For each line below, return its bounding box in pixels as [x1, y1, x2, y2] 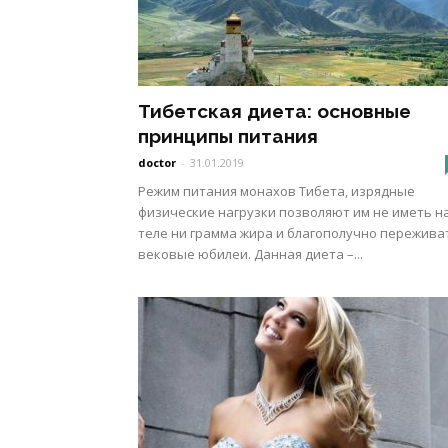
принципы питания [138, 125, 318, 147]
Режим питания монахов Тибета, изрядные [138, 182, 415, 200]
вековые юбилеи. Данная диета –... [138, 245, 363, 263]
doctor [138, 155, 176, 170]
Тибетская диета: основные [138, 100, 411, 122]
